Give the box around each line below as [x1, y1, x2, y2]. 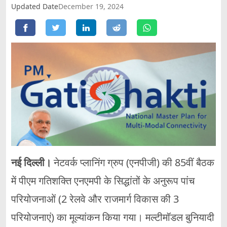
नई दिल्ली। [11, 156, 51, 170]
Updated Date [11, 1, 58, 11]
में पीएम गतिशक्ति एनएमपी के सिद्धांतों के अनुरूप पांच [11, 174, 195, 188]
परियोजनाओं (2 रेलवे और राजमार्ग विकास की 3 [11, 192, 179, 206]
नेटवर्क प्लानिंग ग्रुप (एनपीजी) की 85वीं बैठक [51, 156, 214, 170]
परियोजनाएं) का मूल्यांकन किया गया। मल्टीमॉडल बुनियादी [11, 210, 214, 224]
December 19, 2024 [58, 1, 124, 11]
